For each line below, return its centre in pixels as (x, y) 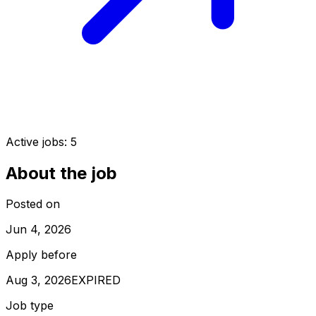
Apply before (41, 255)
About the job (61, 173)
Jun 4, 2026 (38, 230)
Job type (30, 306)
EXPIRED (96, 280)
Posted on (33, 204)
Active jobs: (38, 141)
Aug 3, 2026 (38, 280)
